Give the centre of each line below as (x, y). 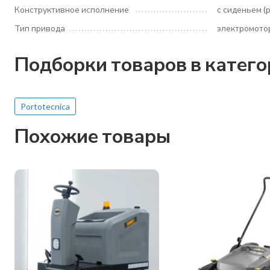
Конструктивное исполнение (72, 9)
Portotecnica (45, 106)
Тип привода (40, 28)
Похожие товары (93, 135)
